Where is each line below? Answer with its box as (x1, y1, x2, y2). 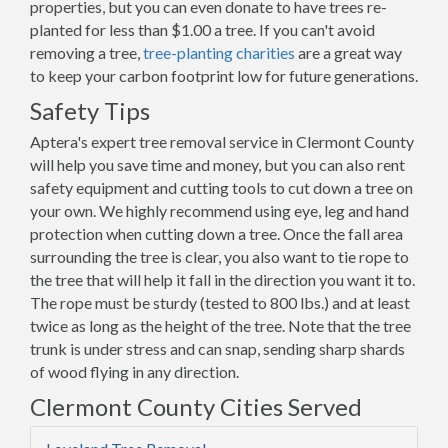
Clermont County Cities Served (30, 392, 362, 421)
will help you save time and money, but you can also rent (30, 155, 405, 174)
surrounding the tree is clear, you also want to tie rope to (30, 247, 409, 266)
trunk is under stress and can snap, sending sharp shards (30, 339, 405, 358)
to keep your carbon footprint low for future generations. (30, 66, 418, 85)
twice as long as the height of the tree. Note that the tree (30, 316, 411, 335)
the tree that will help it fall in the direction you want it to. (30, 270, 415, 289)
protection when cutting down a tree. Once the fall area (30, 224, 403, 243)
